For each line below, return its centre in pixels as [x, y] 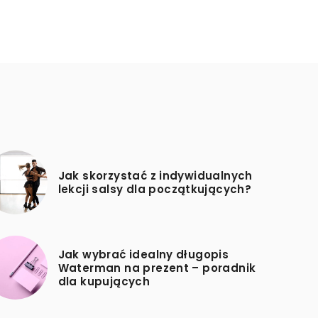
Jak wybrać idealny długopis [143, 254]
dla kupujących [104, 281]
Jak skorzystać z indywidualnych [155, 176]
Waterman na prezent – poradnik [157, 268]
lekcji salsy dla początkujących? [155, 189]
